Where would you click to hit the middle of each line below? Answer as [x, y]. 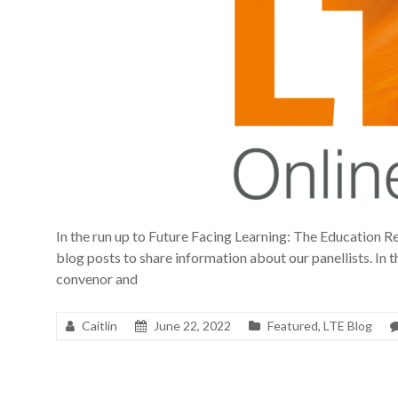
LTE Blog [348, 326]
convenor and [97, 279]
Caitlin [99, 326]
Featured [293, 326]
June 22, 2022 [192, 326]
